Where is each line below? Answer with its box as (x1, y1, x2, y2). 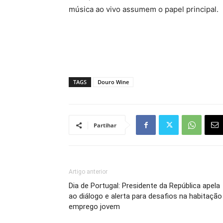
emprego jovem (69, 202, 120, 211)
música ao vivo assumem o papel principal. (69, 4, 219, 14)
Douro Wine (98, 78, 129, 86)
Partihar (94, 121, 116, 129)
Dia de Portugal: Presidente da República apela (69, 181, 220, 190)
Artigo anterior (69, 168, 108, 175)
